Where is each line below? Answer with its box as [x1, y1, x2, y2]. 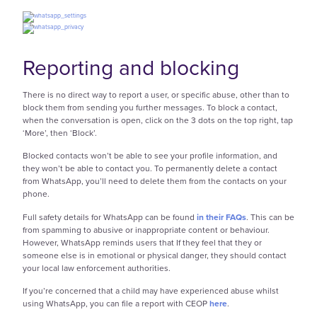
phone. [23, 188, 50, 201]
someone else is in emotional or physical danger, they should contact [23, 248, 287, 262]
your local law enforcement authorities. [23, 261, 171, 275]
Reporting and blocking [23, 52, 239, 83]
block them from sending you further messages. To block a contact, [23, 100, 277, 114]
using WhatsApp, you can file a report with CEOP [23, 296, 209, 310]
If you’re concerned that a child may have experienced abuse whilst [23, 284, 279, 297]
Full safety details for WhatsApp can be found [23, 210, 197, 224]
